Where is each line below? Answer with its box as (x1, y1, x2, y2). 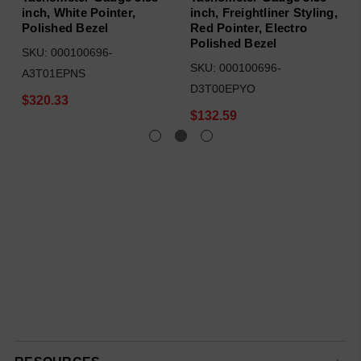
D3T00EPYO (190, 82, 255, 95)
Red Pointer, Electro (190, 21, 307, 35)
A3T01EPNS (22, 67, 85, 80)
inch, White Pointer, (22, 6, 135, 19)
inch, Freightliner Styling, (190, 6, 338, 19)
